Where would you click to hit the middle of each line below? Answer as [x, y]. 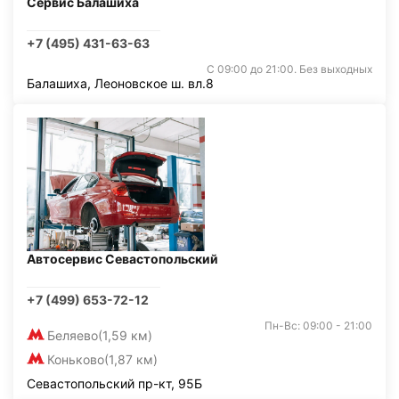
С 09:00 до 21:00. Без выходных [289, 69]
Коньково [76, 359]
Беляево [73, 335]
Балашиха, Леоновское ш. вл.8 [120, 83]
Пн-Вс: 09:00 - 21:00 [318, 326]
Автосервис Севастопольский [122, 259]
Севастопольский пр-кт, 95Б [114, 383]
